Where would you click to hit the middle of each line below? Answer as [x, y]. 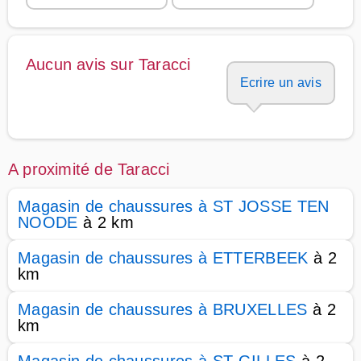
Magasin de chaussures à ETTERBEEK [163, 258]
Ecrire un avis [280, 83]
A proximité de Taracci [89, 169]
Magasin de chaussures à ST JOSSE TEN [174, 206]
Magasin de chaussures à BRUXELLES [163, 309]
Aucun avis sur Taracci [108, 64]
